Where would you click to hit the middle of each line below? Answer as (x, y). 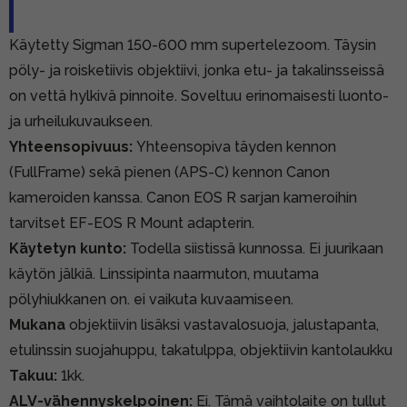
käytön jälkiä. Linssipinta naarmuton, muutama (164, 273)
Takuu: (35, 375)
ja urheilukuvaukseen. (83, 121)
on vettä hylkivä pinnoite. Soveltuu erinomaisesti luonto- (199, 95)
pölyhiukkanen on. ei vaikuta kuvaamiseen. (151, 299)
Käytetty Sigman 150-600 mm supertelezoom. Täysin (193, 45)
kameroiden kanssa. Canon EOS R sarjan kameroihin (183, 197)
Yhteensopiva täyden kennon (236, 146)
